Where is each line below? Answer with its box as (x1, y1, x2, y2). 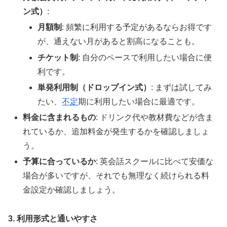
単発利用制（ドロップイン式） (37, 83, 152, 92)
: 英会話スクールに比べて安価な (96, 157, 214, 166)
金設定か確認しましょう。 (23, 185, 121, 195)
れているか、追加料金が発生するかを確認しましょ (23, 127, 210, 136)
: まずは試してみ (151, 83, 212, 92)
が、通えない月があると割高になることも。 (37, 37, 200, 46)
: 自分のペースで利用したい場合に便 (78, 53, 212, 62)
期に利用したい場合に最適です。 (78, 97, 200, 106)
